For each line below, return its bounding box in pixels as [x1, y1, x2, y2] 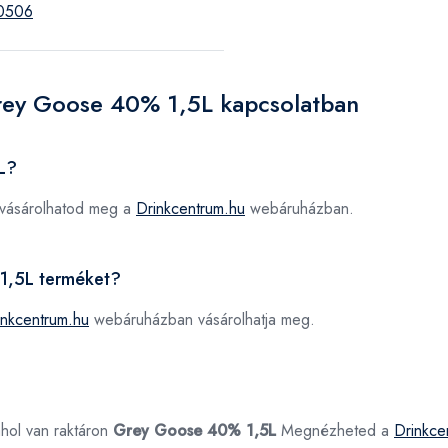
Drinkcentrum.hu [136, 197, 245, 220]
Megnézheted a [276, 419, 394, 442]
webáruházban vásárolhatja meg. [89, 308, 315, 331]
